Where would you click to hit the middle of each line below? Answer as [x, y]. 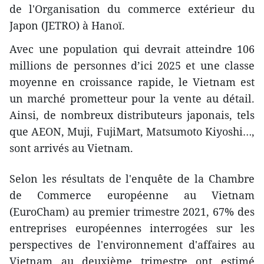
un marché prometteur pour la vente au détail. [132, 99]
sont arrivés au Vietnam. [71, 148]
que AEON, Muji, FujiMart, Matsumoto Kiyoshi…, [132, 132]
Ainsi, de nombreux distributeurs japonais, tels [132, 115]
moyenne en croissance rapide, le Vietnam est [132, 82]
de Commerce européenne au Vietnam [132, 195]
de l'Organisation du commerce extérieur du [132, 9]
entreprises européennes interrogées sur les [132, 228]
